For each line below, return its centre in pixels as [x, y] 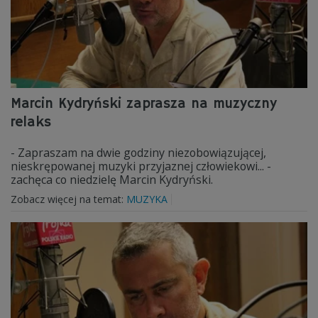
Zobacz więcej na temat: [68, 199]
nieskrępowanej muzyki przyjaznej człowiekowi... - [141, 166]
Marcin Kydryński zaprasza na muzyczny [144, 104]
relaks [31, 122]
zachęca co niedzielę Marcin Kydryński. [112, 180]
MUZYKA [147, 199]
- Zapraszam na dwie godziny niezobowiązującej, [138, 153]
